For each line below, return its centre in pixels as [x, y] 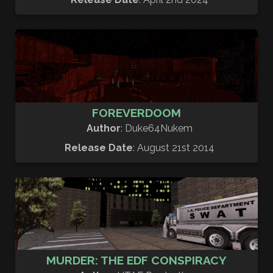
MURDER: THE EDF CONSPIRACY [136, 261]
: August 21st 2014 [174, 147]
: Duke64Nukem [157, 128]
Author [104, 128]
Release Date [99, 147]
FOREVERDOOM [136, 112]
